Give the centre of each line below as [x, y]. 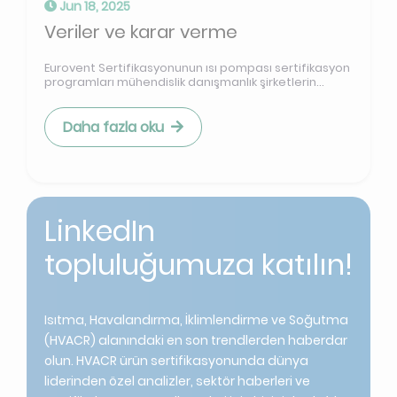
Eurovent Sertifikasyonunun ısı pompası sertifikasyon [197, 68]
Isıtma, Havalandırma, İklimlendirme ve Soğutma [196, 320]
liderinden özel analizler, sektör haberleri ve [177, 381]
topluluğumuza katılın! [198, 265]
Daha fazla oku [113, 128]
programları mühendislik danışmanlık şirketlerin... [184, 82]
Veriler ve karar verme [141, 32]
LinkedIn [100, 231]
